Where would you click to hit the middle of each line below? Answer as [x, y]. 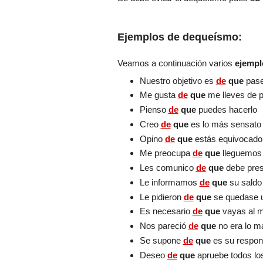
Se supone [161, 240]
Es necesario [166, 211]
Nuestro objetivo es [178, 80]
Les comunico [168, 168]
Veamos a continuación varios [176, 63]
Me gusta [159, 95]
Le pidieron [161, 197]
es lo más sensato [226, 124]
